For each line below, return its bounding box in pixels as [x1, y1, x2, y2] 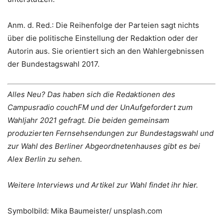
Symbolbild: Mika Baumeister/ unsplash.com [7, 206, 162, 216]
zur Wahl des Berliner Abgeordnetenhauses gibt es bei [7, 141, 200, 151]
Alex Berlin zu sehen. [7, 154, 82, 164]
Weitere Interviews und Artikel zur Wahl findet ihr [7, 180, 183, 190]
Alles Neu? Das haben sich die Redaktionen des [7, 90, 175, 100]
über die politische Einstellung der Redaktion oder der [7, 33, 198, 43]
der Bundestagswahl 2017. [7, 59, 100, 69]
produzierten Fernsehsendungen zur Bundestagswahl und [7, 128, 214, 138]
